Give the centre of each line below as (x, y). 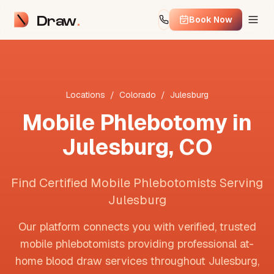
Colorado (137, 95)
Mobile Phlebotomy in (137, 123)
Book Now (211, 20)
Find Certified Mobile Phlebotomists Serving (137, 183)
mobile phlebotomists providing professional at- (137, 244)
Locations (85, 95)
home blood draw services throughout (112, 261)
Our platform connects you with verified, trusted (137, 227)
